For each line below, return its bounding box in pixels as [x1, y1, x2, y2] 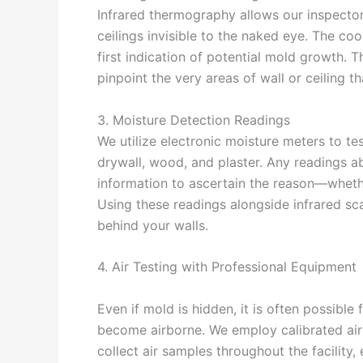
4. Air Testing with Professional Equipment [97, 258, 357, 275]
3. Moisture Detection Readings [97, 111, 290, 128]
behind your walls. [97, 216, 208, 233]
